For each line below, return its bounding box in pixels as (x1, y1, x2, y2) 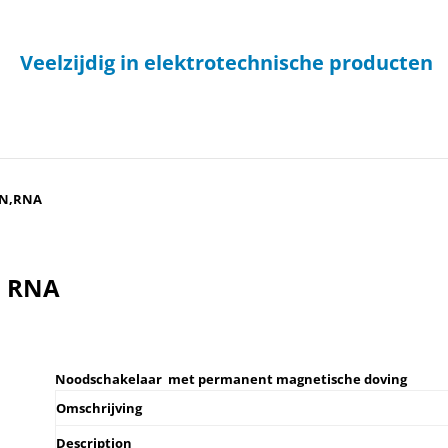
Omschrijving (55, 399, 142, 417)
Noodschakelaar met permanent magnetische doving (54, 370, 407, 388)
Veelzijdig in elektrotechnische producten (19, 49, 433, 76)
